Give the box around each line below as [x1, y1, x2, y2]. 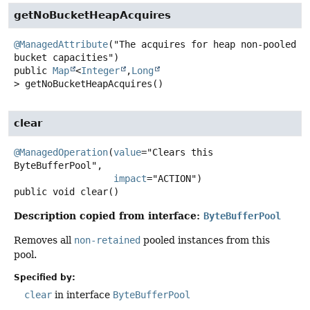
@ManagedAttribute [14, 38, 108, 50]
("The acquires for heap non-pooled [108, 38, 296, 50]
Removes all [14, 235, 74, 246]
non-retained [74, 235, 140, 246]
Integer [81, 64, 120, 76]
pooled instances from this [140, 235, 270, 246]
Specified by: [14, 273, 75, 283]
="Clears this [141, 146, 213, 158]
